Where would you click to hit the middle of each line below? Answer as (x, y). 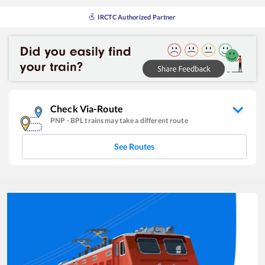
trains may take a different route (136, 121)
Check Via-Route (87, 109)
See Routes (134, 147)
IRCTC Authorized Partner (137, 17)
